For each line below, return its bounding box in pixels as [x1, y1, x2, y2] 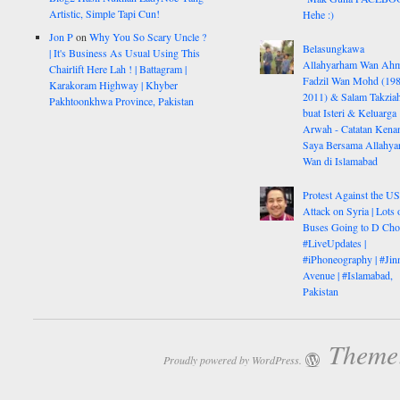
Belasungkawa [302, 40, 364, 55]
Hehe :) [302, 6, 334, 21]
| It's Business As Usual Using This [49, 46, 201, 61]
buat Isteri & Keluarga [302, 104, 396, 120]
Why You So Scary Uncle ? [89, 29, 207, 45]
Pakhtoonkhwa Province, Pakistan [49, 94, 195, 109]
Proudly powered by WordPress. [163, 353, 302, 368]
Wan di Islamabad [302, 153, 378, 168]
